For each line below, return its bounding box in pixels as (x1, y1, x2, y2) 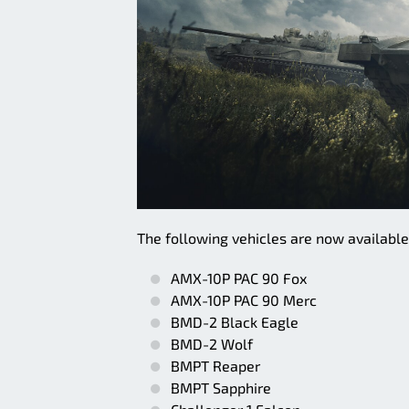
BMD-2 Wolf (171, 335, 253, 352)
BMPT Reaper (171, 357, 260, 374)
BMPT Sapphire (171, 379, 271, 396)
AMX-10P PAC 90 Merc (171, 291, 317, 309)
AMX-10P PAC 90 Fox (171, 269, 307, 287)
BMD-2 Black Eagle (171, 313, 299, 330)
